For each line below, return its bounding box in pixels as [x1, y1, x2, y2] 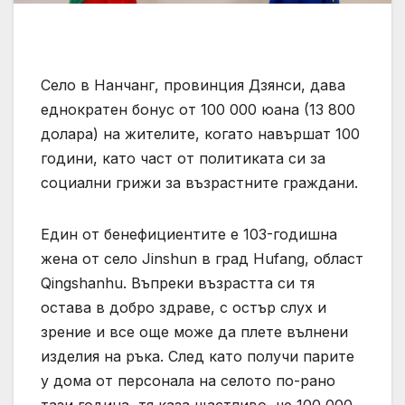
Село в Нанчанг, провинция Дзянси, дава [41, 75, 345, 94]
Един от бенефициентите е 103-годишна [41, 224, 337, 243]
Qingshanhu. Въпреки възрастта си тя [41, 273, 315, 292]
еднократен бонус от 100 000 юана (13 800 [41, 99, 355, 118]
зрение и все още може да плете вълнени [41, 322, 348, 341]
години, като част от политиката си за [41, 148, 325, 167]
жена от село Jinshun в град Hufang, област [41, 249, 363, 268]
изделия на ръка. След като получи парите [41, 346, 354, 365]
